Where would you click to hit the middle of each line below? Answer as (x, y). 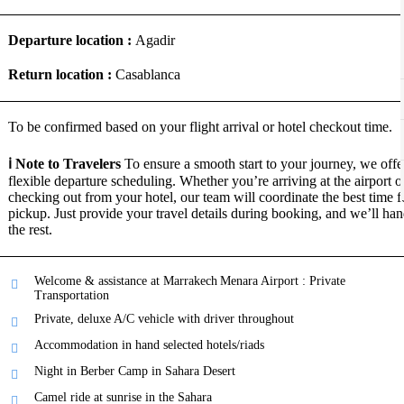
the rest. (30, 230)
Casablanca (150, 74)
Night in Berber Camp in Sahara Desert (135, 371)
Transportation (72, 295)
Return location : (62, 74)
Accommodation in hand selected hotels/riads (149, 345)
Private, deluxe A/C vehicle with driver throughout (164, 319)
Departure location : (72, 40)
